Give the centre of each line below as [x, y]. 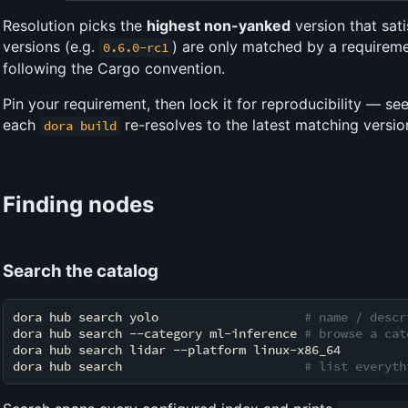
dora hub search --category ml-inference [158, 333]
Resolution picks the [75, 26]
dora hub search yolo [158, 316]
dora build [81, 126]
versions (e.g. [51, 47]
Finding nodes [78, 205]
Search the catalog [81, 271]
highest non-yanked [219, 26]
